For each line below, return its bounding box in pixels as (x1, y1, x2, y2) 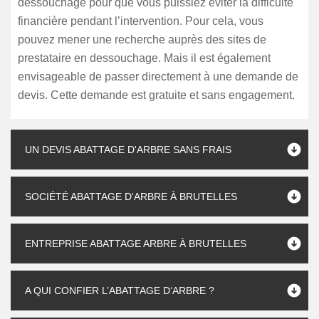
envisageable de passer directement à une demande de (18, 70, 298, 83)
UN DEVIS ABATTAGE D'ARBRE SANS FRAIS (25, 144, 231, 155)
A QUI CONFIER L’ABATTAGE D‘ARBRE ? (25, 285, 214, 296)
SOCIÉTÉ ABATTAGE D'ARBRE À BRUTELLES (25, 191, 237, 202)
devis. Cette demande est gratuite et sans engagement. (18, 89, 295, 101)
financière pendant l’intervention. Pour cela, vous (18, 15, 263, 27)
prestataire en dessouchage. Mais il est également (18, 52, 271, 64)
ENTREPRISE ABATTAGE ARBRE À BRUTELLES (25, 238, 246, 249)
